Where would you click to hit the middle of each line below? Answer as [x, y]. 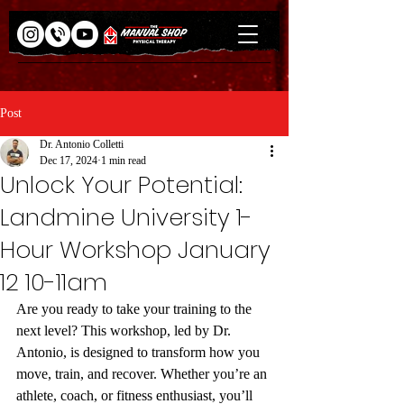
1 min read [124, 161]
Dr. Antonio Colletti [82, 144]
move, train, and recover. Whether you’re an [143, 374]
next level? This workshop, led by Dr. [125, 331]
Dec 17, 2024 [69, 161]
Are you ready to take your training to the [136, 309]
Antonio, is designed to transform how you [140, 352]
